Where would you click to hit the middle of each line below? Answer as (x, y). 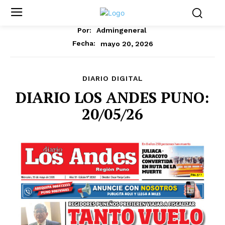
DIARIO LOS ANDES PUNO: (113, 98)
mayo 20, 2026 (127, 43)
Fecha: (84, 43)
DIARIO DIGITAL (113, 79)
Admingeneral (121, 30)
